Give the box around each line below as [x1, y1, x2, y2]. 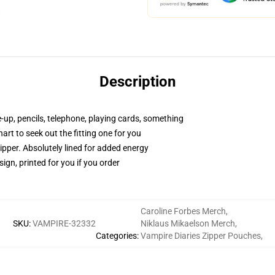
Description [99, 73, 176, 90]
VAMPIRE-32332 [32, 219, 96, 228]
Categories [95, 231, 137, 241]
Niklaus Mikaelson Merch [140, 219, 235, 228]
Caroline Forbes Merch [140, 206, 226, 216]
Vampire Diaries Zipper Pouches [140, 231, 261, 241]
